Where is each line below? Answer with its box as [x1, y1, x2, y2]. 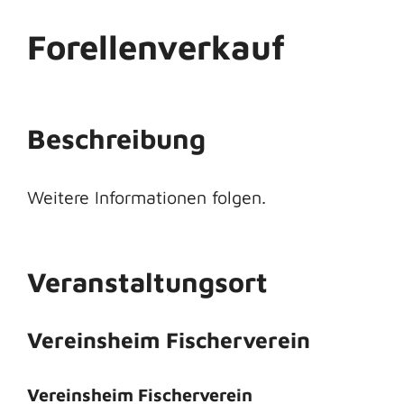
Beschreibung [27, 123, 206, 155]
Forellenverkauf [27, 26, 285, 67]
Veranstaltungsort [27, 265, 268, 298]
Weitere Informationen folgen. [27, 186, 266, 207]
